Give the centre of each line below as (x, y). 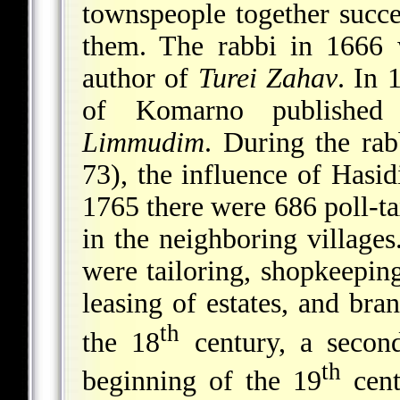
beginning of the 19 (202, 381)
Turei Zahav (268, 78)
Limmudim (143, 142)
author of (140, 78)
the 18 (121, 342)
